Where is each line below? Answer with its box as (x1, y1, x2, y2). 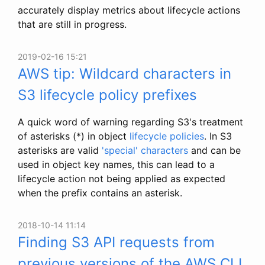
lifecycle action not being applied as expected (18, 172, 225, 185)
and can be (188, 144, 241, 156)
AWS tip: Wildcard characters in (18, 64, 231, 82)
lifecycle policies (130, 130, 204, 142)
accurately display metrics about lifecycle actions (18, 4, 240, 16)
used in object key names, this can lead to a (18, 158, 215, 170)
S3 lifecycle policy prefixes (18, 86, 197, 104)
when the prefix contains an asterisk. (18, 186, 182, 199)
